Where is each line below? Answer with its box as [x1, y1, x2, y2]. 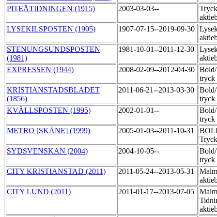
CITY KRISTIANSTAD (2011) [7, 167, 106, 176]
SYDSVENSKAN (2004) [7, 147, 88, 155]
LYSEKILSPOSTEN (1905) [7, 25, 95, 33]
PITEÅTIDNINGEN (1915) [7, 4, 95, 13]
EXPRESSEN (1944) [7, 65, 74, 74]
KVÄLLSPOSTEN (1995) [7, 106, 91, 115]
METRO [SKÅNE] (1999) [7, 126, 90, 135]
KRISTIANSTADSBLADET [7, 86, 100, 94]
